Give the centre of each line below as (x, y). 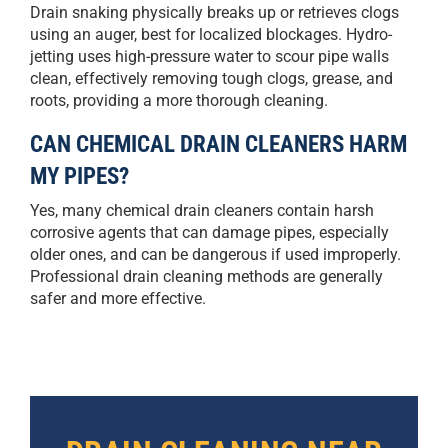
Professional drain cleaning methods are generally (206, 277)
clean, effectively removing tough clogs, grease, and (211, 79)
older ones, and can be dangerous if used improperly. (215, 255)
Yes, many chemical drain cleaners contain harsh (202, 211)
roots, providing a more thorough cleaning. (179, 101)
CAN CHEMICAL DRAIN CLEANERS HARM (218, 144)
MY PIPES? (79, 176)
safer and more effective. (118, 299)
